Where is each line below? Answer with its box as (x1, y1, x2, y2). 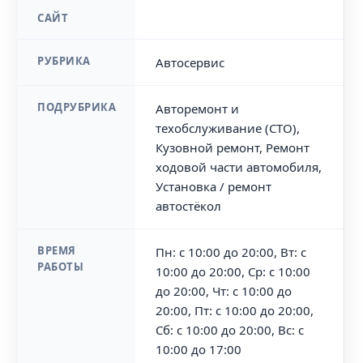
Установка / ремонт (156, 178, 272, 194)
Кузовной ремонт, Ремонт (156, 139, 310, 156)
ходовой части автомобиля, (156, 159, 322, 175)
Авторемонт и (156, 100, 240, 117)
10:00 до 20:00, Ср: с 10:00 (156, 263, 311, 280)
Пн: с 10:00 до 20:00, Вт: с (156, 244, 307, 260)
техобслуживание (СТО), (156, 120, 301, 136)
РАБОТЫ (37, 259, 84, 274)
